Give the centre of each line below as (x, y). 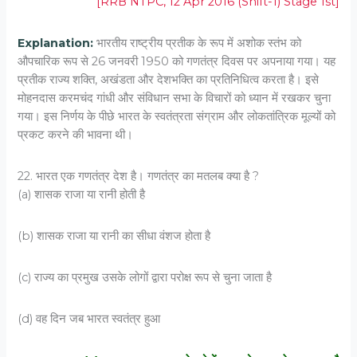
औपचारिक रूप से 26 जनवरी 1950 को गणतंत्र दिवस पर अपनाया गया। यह (177, 61)
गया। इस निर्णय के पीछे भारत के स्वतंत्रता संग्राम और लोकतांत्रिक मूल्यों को (177, 116)
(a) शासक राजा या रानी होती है (82, 194)
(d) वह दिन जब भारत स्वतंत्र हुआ (89, 319)
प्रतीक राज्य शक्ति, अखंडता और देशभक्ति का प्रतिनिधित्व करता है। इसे (169, 79)
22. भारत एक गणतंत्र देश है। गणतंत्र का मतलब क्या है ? (139, 176)
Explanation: (57, 43)
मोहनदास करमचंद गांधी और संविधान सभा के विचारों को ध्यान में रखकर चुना (175, 98)
